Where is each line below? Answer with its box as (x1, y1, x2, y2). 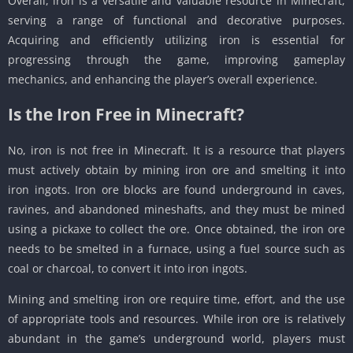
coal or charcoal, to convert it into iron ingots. (8, 261, 247, 277)
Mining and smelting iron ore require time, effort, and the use (8, 292, 345, 307)
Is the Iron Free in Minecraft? (8, 103, 244, 126)
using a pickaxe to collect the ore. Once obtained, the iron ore (8, 221, 345, 237)
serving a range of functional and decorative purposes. (8, 13, 345, 28)
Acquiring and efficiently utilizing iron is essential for (8, 32, 345, 48)
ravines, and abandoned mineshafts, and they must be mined (8, 202, 345, 217)
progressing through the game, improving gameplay (8, 52, 345, 68)
